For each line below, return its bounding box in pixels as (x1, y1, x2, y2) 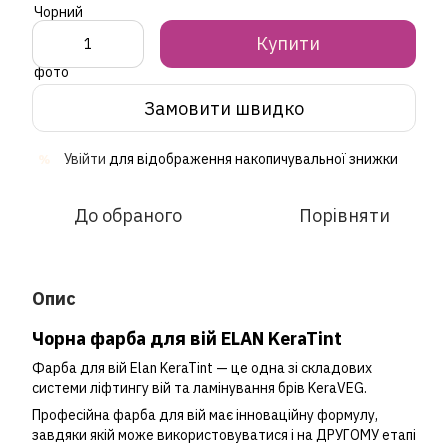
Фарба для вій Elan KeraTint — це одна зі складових (32, 359, 372, 378)
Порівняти (298, 204, 390, 228)
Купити (256, 32, 320, 56)
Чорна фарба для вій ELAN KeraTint (32, 327, 342, 351)
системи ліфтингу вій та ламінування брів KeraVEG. (32, 379, 367, 398)
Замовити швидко (144, 96, 304, 120)
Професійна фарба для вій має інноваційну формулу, (32, 406, 378, 425)
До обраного (74, 204, 182, 228)
